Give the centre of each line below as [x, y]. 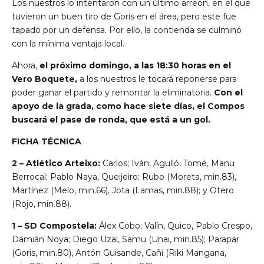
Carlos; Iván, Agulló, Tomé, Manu [169, 164]
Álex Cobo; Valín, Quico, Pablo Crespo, [174, 226]
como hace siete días [144, 106]
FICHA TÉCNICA [47, 142]
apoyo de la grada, [54, 106]
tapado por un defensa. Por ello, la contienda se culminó [127, 30]
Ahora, [26, 66]
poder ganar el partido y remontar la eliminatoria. [113, 93]
